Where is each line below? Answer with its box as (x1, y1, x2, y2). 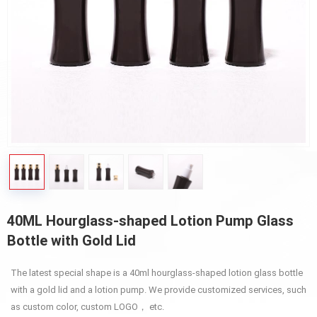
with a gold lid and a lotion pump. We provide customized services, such (11, 284, 306, 296)
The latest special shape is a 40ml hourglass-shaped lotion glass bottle (11, 267, 303, 279)
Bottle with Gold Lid (7, 232, 136, 250)
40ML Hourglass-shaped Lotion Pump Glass (7, 212, 294, 230)
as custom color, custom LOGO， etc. (11, 301, 164, 313)
